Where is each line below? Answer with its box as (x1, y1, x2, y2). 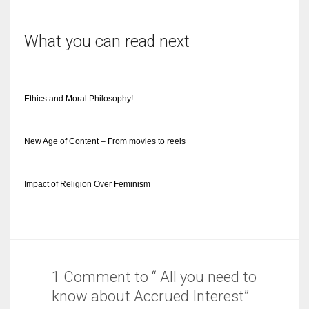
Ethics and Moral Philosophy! (24, 93, 133, 103)
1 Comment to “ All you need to (52, 268, 257, 286)
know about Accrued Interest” (52, 287, 249, 305)
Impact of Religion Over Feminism (24, 179, 150, 189)
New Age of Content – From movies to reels (24, 136, 186, 146)
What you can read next (24, 32, 190, 51)
